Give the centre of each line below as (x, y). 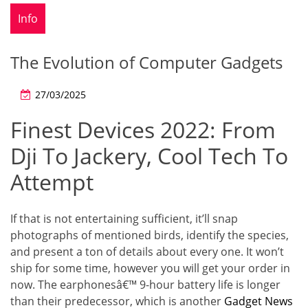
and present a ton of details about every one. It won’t (147, 251)
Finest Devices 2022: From (143, 130)
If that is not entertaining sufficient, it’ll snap (124, 218)
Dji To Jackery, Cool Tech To (149, 156)
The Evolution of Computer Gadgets (146, 62)
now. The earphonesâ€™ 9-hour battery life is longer (145, 284)
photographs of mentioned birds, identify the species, (150, 235)
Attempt (52, 182)
